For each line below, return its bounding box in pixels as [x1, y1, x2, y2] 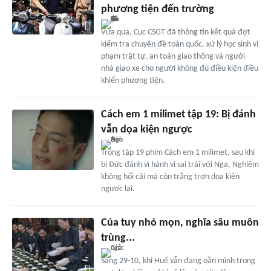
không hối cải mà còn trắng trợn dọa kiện [100, 172, 240, 181]
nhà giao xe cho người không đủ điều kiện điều [100, 64, 258, 73]
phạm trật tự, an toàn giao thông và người [100, 51, 245, 61]
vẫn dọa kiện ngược [100, 123, 192, 135]
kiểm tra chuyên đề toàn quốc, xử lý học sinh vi [100, 39, 258, 49]
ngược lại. [100, 184, 135, 194]
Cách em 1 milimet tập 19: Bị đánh [100, 108, 256, 120]
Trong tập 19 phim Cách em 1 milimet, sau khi [100, 148, 255, 157]
